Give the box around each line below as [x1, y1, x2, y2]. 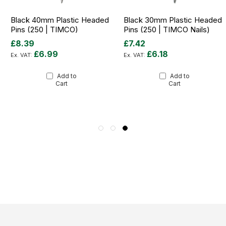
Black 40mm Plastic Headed [11, 15, 109, 25]
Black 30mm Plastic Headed [124, 15, 222, 25]
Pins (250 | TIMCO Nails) [124, 25, 210, 35]
